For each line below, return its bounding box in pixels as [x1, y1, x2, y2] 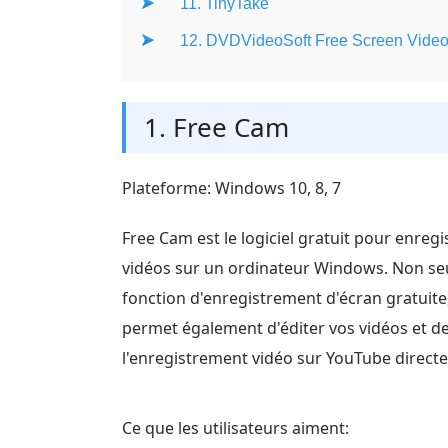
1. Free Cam [144, 109, 289, 145]
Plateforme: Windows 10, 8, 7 [122, 177, 341, 199]
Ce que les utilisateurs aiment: [122, 417, 349, 439]
